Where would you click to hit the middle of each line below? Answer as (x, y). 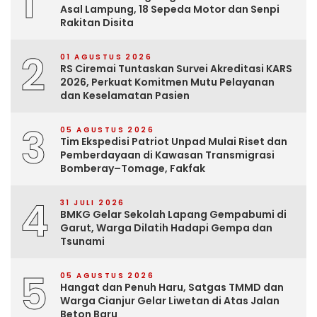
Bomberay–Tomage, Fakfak (133, 169)
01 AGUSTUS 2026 (106, 57)
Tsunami (82, 242)
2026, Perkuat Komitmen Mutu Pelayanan (167, 82)
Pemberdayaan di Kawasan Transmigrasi (167, 155)
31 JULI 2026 (93, 203)
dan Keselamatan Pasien (125, 96)
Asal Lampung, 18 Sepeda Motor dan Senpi (170, 10)
